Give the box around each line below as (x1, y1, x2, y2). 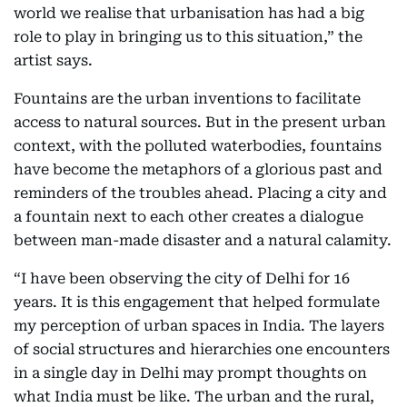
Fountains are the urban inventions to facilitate (14, 90, 361, 107)
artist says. (14, 52, 93, 69)
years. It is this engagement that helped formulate (14, 293, 380, 311)
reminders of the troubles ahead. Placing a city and (14, 184, 387, 202)
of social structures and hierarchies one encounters (14, 341, 390, 358)
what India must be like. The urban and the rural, (14, 388, 374, 405)
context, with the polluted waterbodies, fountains (14, 137, 382, 154)
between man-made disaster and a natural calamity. (14, 232, 392, 249)
